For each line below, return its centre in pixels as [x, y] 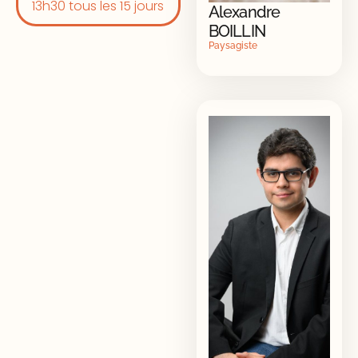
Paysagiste [233, 45]
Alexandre [244, 12]
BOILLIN [237, 31]
